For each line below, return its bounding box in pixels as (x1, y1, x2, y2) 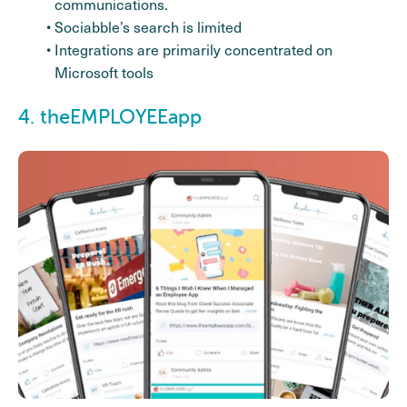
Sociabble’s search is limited (55, 17, 242, 37)
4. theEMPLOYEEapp (18, 104, 202, 130)
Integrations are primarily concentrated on (55, 40, 333, 60)
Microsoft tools (55, 63, 154, 83)
